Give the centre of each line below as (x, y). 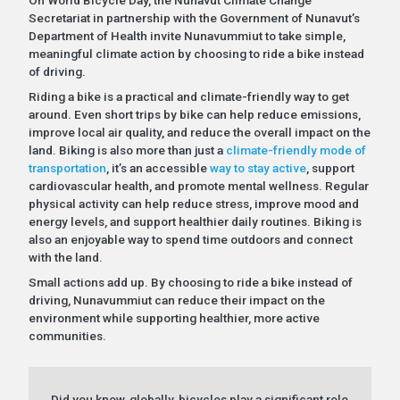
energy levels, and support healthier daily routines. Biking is (195, 221)
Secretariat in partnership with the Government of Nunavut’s (194, 17)
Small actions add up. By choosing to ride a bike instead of (190, 282)
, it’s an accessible (158, 167)
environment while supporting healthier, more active (174, 317)
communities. (67, 335)
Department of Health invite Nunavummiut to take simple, (187, 35)
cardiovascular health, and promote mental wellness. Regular (198, 185)
